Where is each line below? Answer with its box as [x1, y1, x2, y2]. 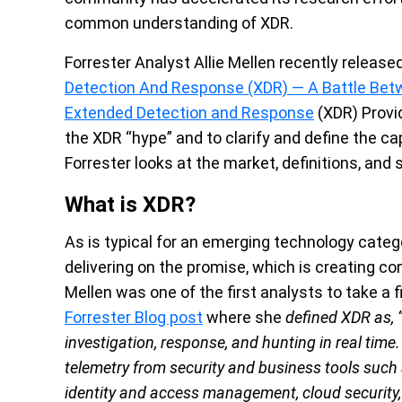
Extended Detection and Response [65, 103, 314, 122]
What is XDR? [65, 192, 196, 217]
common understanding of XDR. [65, 13, 293, 32]
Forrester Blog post [65, 308, 203, 327]
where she [203, 308, 285, 327]
